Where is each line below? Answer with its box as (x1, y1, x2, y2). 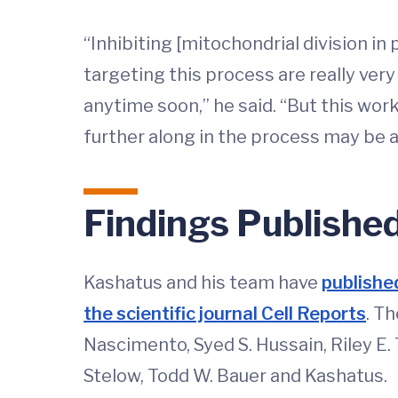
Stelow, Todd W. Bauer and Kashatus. (84, 365, 387, 387)
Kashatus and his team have (84, 272, 322, 294)
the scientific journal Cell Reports (84, 303, 366, 325)
